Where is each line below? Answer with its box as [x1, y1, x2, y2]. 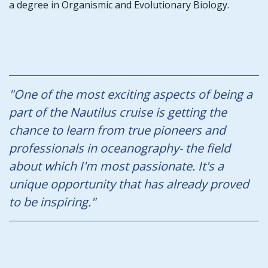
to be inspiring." [9, 193, 99, 210]
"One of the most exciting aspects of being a [9, 86, 252, 102]
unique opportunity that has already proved [9, 175, 249, 192]
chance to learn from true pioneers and [9, 121, 226, 138]
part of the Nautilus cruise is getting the [9, 103, 227, 120]
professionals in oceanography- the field [9, 139, 230, 156]
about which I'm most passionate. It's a [9, 157, 224, 174]
